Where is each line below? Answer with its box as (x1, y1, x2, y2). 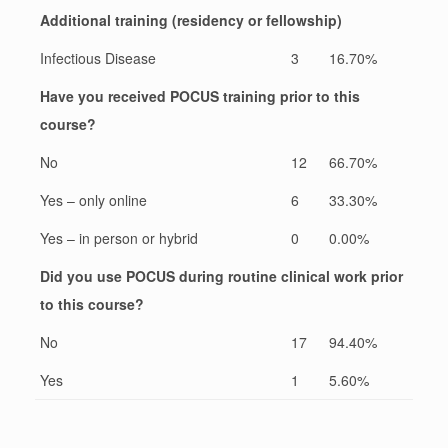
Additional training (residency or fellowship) (40, 9, 342, 30)
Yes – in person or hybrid (40, 227, 198, 248)
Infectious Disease (40, 47, 156, 68)
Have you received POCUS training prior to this (40, 85, 360, 106)
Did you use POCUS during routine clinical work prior (40, 265, 403, 286)
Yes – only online (40, 189, 147, 210)
